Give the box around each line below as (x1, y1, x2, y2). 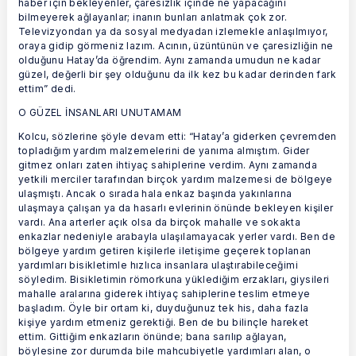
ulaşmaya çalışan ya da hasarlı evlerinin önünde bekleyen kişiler (18, 201, 334, 214)
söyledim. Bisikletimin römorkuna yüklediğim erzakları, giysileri (18, 273, 330, 285)
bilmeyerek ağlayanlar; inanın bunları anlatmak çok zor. (18, 10, 287, 23)
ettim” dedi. (18, 82, 76, 95)
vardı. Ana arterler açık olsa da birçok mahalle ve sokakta (18, 215, 301, 228)
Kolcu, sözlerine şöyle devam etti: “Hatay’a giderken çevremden (18, 130, 337, 142)
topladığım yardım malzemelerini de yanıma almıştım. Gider (18, 144, 310, 157)
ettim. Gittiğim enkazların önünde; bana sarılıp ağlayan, (18, 330, 287, 342)
